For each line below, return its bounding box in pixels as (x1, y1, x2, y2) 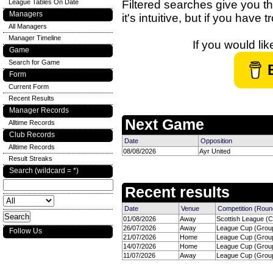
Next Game (125, 116, 204, 133)
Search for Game (9, 58, 60, 66)
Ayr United (199, 147, 230, 155)
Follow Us (9, 227, 42, 235)
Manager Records (9, 106, 69, 115)
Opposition (200, 137, 232, 144)
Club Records (9, 130, 55, 139)
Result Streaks (9, 155, 52, 162)
